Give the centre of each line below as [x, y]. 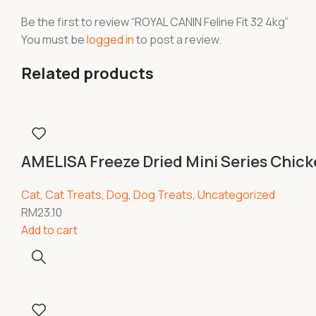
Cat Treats [73, 195]
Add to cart [49, 230]
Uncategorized [236, 195]
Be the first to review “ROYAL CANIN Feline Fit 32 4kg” [155, 22]
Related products [87, 73]
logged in [110, 39]
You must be [54, 39]
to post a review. [178, 39]
